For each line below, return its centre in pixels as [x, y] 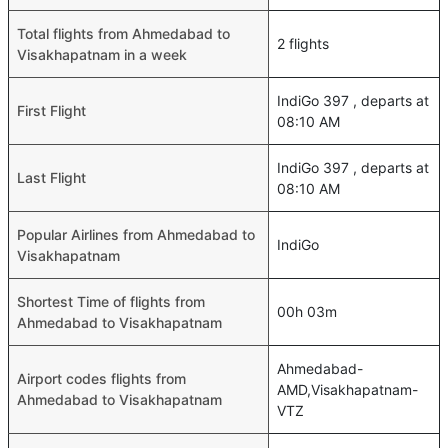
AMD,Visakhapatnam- [347, 389]
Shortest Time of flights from [111, 301]
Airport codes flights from [101, 378]
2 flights [303, 43]
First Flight [51, 110]
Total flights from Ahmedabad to [123, 33]
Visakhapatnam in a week [102, 54]
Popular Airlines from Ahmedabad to [136, 234]
